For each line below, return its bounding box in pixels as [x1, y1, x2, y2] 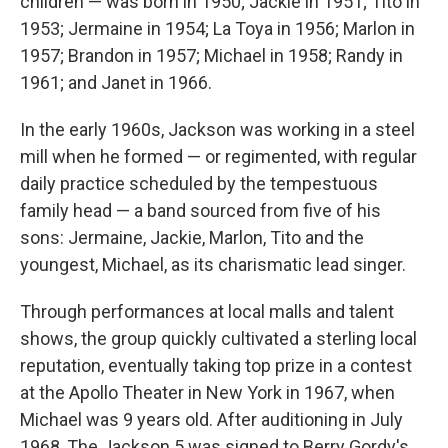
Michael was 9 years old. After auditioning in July [20, 409, 403, 431]
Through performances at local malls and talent [20, 301, 394, 323]
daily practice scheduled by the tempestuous [20, 173, 378, 195]
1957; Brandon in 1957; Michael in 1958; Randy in [20, 45, 403, 67]
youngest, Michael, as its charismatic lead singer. [20, 254, 406, 276]
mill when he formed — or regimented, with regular [20, 146, 417, 168]
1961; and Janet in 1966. [20, 72, 212, 94]
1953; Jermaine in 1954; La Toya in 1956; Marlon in [20, 18, 415, 40]
